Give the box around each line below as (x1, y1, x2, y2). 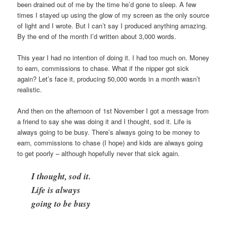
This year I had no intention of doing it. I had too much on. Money (17, 53, 210, 63)
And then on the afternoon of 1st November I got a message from (17, 106, 209, 116)
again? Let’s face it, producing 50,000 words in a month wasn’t (17, 74, 201, 84)
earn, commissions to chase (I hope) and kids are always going (17, 138, 203, 148)
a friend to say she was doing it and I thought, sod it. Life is (17, 117, 192, 127)
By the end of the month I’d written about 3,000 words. (17, 31, 177, 42)
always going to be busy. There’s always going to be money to (17, 127, 200, 137)
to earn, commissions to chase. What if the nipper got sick (17, 63, 190, 73)
